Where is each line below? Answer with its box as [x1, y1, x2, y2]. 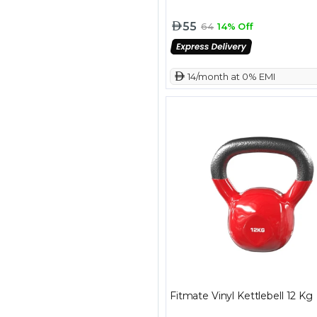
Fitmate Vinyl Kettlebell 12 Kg [170, 289, 313, 303]
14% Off [217, 21, 253, 32]
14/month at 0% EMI [185, 70, 276, 82]
